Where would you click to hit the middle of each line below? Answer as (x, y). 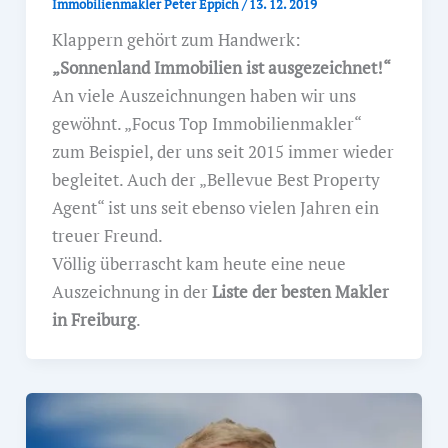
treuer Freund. (107, 235)
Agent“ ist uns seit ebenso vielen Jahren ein (215, 207)
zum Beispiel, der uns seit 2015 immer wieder (222, 151)
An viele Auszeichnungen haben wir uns (203, 95)
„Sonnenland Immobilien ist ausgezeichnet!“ (221, 67)
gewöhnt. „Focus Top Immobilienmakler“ (206, 123)
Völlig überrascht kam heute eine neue (198, 263)
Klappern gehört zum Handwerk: (176, 39)
